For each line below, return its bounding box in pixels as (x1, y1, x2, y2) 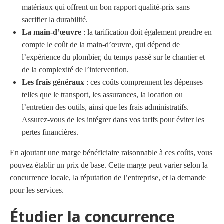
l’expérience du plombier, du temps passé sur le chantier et (22, 52, 205, 61)
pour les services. (10, 185, 64, 194)
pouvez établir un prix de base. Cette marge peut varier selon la (10, 160, 208, 169)
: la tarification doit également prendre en (81, 27, 212, 36)
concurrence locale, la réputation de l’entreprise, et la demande (10, 173, 206, 182)
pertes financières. (22, 127, 78, 136)
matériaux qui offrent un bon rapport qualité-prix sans (22, 2, 190, 11)
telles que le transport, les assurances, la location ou (22, 90, 183, 99)
